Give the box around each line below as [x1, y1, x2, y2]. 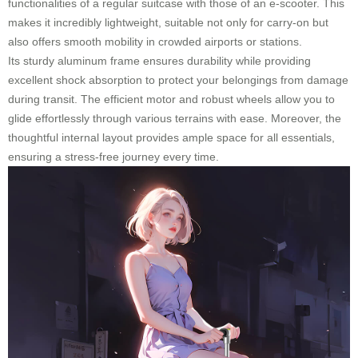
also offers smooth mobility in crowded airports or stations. [8, 35, 302, 48]
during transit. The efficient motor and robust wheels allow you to [8, 93, 335, 105]
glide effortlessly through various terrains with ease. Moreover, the [8, 112, 341, 125]
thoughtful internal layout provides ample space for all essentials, [8, 131, 335, 144]
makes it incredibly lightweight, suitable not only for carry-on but [8, 16, 328, 29]
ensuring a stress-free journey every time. [8, 150, 219, 163]
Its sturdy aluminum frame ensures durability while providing [8, 54, 311, 67]
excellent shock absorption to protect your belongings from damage [8, 74, 348, 86]
